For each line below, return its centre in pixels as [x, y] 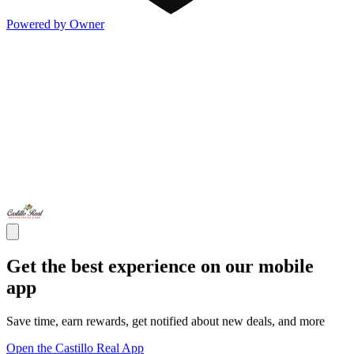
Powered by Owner [55, 24]
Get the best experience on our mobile [160, 266]
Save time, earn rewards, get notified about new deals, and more [166, 321]
